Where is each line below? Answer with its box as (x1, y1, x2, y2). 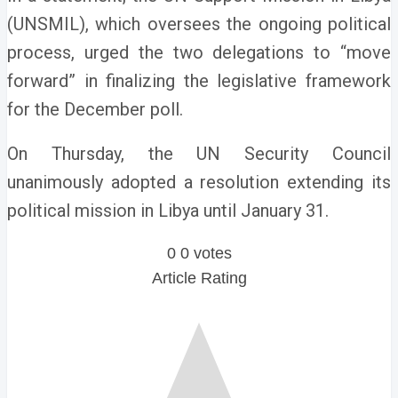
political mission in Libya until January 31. (7, 200, 329, 221)
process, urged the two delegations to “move (7, 42, 391, 63)
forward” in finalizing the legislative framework (7, 70, 391, 92)
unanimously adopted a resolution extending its (7, 171, 391, 193)
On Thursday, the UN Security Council (7, 143, 391, 164)
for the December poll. (7, 99, 183, 120)
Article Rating (151, 269, 247, 287)
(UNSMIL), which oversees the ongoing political (7, 13, 391, 35)
